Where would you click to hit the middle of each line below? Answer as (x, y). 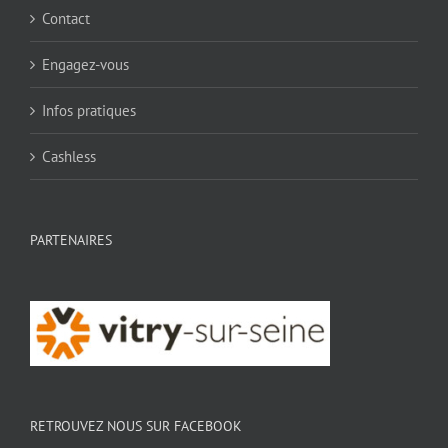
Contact (66, 19)
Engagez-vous (85, 65)
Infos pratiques (89, 111)
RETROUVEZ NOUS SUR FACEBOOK (136, 426)
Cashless (69, 157)
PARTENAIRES (71, 240)
